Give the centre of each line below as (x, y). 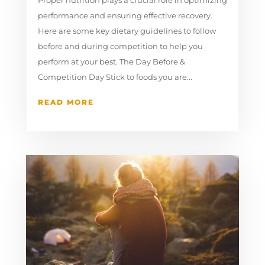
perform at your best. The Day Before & (111, 61)
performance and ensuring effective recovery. (125, 15)
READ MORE (66, 102)
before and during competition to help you (120, 46)
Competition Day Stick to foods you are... (115, 77)
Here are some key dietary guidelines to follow (127, 30)
